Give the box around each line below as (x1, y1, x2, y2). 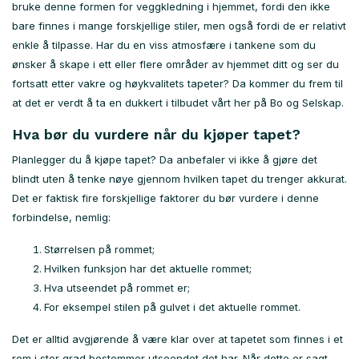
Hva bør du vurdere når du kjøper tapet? (12, 126, 301, 143)
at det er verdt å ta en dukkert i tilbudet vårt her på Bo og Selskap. (12, 96, 344, 110)
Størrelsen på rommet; (44, 243, 155, 256)
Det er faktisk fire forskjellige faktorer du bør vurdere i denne (12, 192, 319, 205)
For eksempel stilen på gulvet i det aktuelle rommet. (44, 301, 301, 314)
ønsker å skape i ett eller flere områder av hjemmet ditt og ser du (12, 58, 339, 71)
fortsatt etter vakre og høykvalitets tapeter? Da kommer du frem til (12, 77, 343, 91)
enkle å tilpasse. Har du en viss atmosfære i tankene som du (12, 38, 316, 52)
